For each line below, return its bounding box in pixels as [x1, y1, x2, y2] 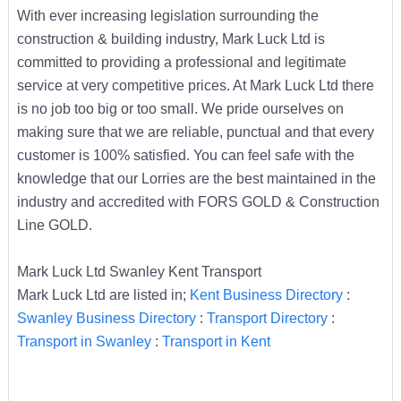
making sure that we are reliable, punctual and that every [16, 123, 374, 140]
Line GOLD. [16, 216, 92, 233]
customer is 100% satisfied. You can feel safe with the [16, 146, 354, 163]
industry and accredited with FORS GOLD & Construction [16, 192, 380, 209]
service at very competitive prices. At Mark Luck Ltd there [16, 76, 374, 93]
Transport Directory [206, 309, 328, 326]
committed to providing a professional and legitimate [16, 53, 346, 70]
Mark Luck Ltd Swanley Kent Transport [16, 262, 261, 279]
